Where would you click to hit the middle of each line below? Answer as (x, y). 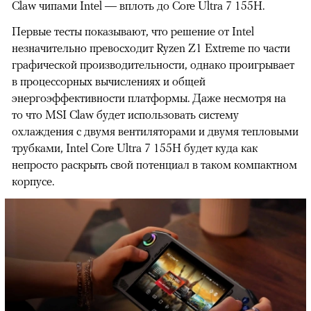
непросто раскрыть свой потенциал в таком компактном (154, 165)
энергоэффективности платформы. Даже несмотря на (149, 98)
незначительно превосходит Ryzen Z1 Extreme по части (151, 48)
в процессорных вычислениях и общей (109, 82)
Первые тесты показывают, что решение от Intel (133, 32)
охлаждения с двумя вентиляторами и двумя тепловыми (155, 132)
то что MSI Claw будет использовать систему (125, 115)
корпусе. (33, 182)
